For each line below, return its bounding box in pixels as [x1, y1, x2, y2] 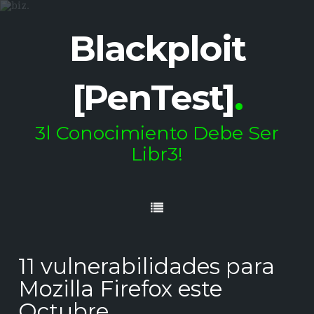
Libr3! [131, 142, 183, 165]
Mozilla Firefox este [18, 275, 223, 302]
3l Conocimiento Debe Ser [35, 121, 279, 144]
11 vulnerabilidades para [18, 253, 275, 280]
